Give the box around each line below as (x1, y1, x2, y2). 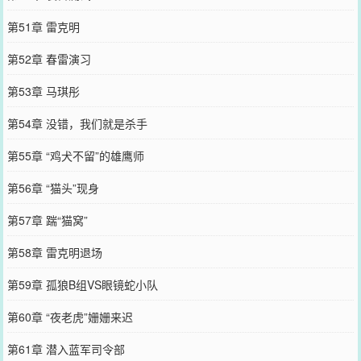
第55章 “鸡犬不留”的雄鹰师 (6, 147, 144, 164)
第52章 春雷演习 (6, 50, 91, 67)
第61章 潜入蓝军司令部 (6, 340, 125, 357)
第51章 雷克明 (6, 18, 80, 35)
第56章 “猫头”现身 (6, 179, 99, 196)
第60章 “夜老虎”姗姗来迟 (6, 308, 133, 325)
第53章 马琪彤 (6, 82, 80, 99)
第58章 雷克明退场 (6, 243, 102, 260)
